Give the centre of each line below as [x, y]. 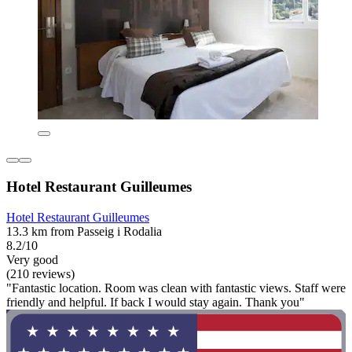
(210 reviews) [40, 273]
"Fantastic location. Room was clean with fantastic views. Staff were [176, 288]
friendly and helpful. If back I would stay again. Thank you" [156, 302]
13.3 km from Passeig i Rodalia [84, 231]
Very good [32, 259]
